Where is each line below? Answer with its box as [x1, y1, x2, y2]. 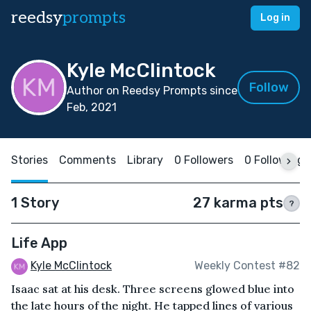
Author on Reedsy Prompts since [67, 84, 237, 97]
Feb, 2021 [67, 101, 117, 114]
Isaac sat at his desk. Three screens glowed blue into [11, 281, 294, 296]
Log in [260, 12, 290, 24]
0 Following [244, 153, 304, 167]
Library [127, 153, 163, 167]
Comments [59, 153, 116, 167]
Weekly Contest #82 [194, 259, 300, 273]
